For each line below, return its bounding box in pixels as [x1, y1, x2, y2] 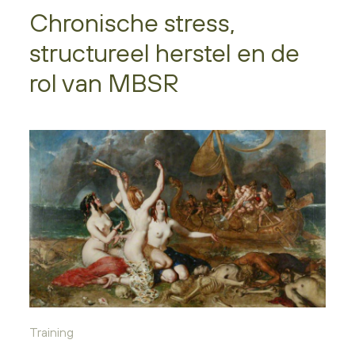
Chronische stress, [29, 7, 236, 37]
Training [29, 324, 74, 339]
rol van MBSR [29, 67, 180, 97]
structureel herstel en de [29, 37, 300, 67]
